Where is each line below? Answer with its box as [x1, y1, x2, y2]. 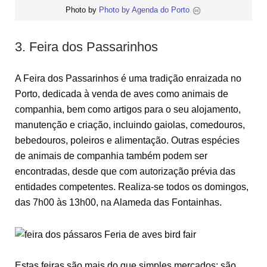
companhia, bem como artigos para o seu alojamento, [15, 104, 241, 114]
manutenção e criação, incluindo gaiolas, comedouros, [15, 119, 245, 130]
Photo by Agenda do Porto [99, 5, 192, 15]
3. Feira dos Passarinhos [15, 39, 158, 55]
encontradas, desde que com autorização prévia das [15, 166, 235, 176]
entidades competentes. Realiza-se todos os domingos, [15, 181, 249, 192]
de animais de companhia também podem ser [15, 150, 207, 161]
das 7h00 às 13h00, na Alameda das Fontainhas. [15, 197, 222, 207]
